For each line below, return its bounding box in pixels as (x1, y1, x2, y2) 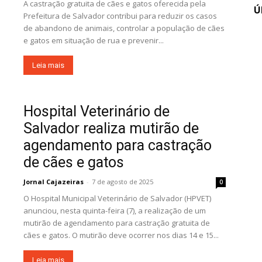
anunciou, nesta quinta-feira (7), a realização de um (23, 205, 206, 216)
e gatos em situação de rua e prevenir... (23, 35, 164, 46)
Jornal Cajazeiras (23, 177, 84, 187)
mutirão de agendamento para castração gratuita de (23, 218, 210, 229)
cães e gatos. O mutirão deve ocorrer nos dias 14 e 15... (23, 230, 219, 241)
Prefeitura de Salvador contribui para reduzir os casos (23, 11, 217, 22)
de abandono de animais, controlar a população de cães (23, 23, 225, 34)
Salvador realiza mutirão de (23, 120, 199, 137)
